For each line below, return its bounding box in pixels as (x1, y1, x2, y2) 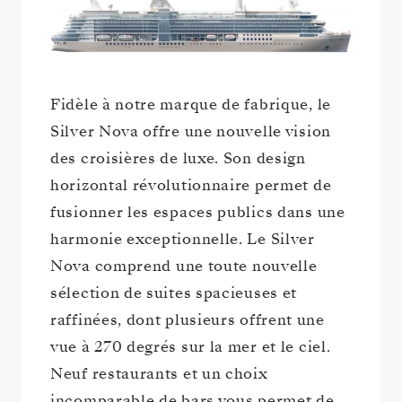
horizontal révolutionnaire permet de (50, 174, 332, 196)
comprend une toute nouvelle (94, 255, 318, 276)
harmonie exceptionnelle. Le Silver (50, 228, 315, 249)
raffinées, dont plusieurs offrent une (50, 309, 325, 330)
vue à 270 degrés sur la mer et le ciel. (50, 336, 331, 357)
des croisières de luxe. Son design (50, 147, 306, 169)
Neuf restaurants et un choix (50, 363, 268, 384)
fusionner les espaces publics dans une (50, 201, 345, 223)
